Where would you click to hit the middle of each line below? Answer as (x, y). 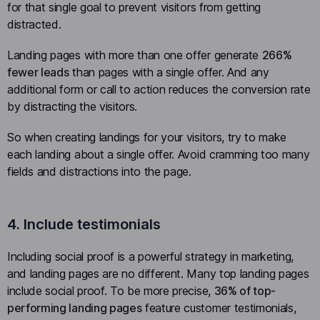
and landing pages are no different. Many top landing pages (158, 274)
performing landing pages (75, 308)
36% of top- (245, 291)
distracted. (34, 24)
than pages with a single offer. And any (169, 72)
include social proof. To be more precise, (111, 291)
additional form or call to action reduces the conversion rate (159, 90)
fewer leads (38, 72)
